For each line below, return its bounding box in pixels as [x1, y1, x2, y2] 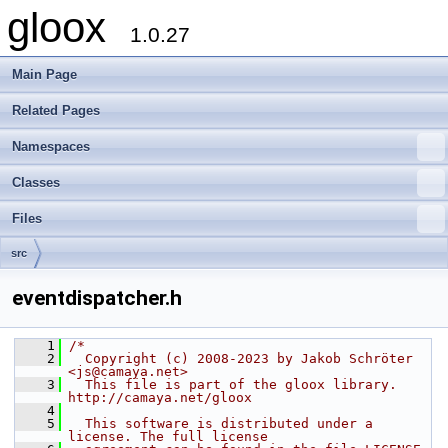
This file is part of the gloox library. [69, 377, 397, 392]
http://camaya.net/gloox [68, 390, 252, 405]
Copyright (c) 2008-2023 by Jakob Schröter [69, 351, 413, 366]
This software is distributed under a [69, 416, 373, 431]
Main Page [12, 67, 77, 82]
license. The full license [68, 429, 268, 444]
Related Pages [12, 103, 100, 118]
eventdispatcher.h [12, 286, 182, 310]
